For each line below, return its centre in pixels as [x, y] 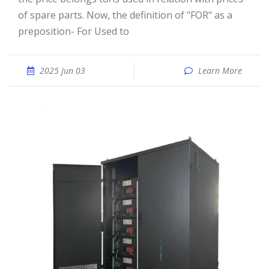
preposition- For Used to [74, 31]
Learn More [220, 71]
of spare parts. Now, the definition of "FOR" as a [125, 15]
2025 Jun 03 [62, 71]
